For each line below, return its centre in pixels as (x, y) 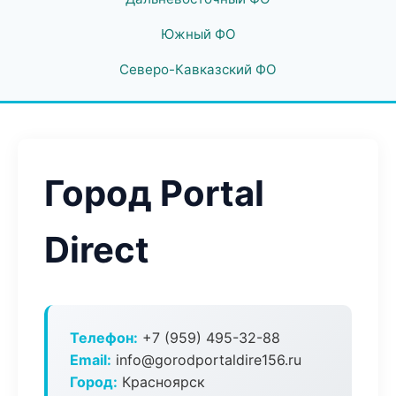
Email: (91, 360)
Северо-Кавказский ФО (198, 69)
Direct (97, 250)
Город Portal (154, 193)
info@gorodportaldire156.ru (206, 360)
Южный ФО (198, 34)
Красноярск (161, 382)
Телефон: (104, 338)
